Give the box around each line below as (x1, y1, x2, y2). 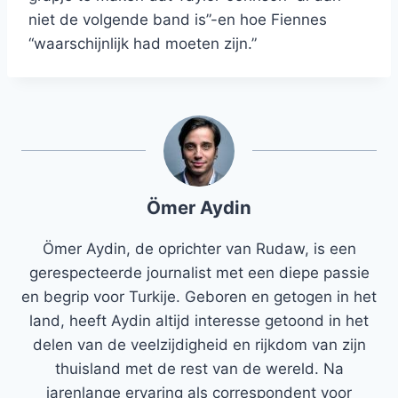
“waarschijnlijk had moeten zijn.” (28, 35, 257, 53)
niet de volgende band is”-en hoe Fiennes (28, 11, 327, 29)
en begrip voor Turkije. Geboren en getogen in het (21, 288, 377, 306)
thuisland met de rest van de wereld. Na (54, 360, 344, 378)
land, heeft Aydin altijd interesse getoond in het (29, 312, 369, 330)
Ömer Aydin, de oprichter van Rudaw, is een (42, 240, 356, 259)
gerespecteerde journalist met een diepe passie (28, 264, 370, 283)
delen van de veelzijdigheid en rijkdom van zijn (32, 336, 366, 354)
